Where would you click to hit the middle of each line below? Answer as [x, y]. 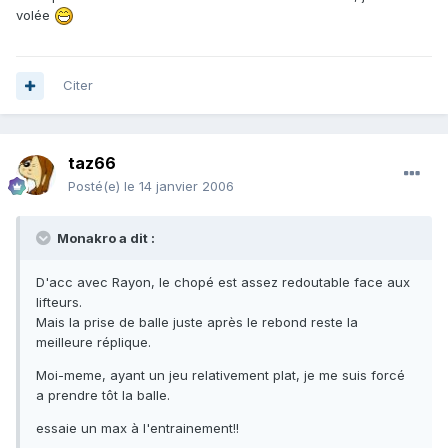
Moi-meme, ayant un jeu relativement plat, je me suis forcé [220, 375]
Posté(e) [96, 186]
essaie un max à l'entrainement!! [137, 428]
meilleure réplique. [93, 342]
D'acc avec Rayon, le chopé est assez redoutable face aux [223, 282]
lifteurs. [59, 302]
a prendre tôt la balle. [103, 395]
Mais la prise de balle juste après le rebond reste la [197, 322]
